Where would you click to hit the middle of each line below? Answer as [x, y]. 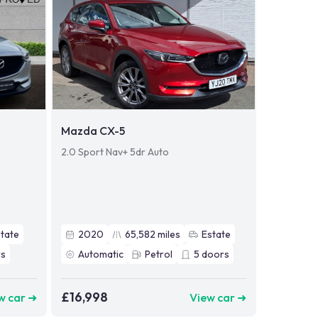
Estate [216, 235]
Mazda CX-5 [93, 131]
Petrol [158, 254]
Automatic [100, 254]
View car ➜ [218, 297]
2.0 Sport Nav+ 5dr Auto [115, 152]
